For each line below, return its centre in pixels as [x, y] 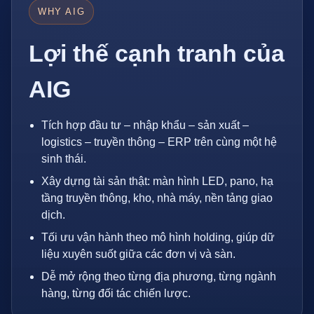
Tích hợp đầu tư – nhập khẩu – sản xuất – [145, 125]
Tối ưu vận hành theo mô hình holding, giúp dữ [158, 237]
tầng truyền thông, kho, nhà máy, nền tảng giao [157, 198]
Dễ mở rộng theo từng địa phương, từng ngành [159, 276]
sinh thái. [64, 158]
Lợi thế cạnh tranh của [157, 53]
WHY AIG [62, 11]
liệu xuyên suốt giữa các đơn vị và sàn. [138, 254]
